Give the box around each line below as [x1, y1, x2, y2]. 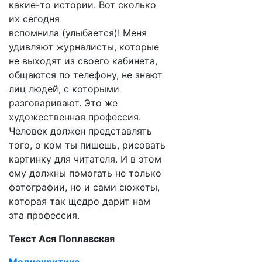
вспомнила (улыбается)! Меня [9, 27, 147, 39]
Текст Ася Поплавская [9, 233, 115, 244]
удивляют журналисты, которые [9, 41, 159, 53]
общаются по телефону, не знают [9, 69, 163, 81]
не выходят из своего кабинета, [9, 55, 157, 67]
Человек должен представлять [9, 125, 152, 137]
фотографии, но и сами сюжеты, [9, 181, 160, 193]
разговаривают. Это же [9, 97, 118, 109]
